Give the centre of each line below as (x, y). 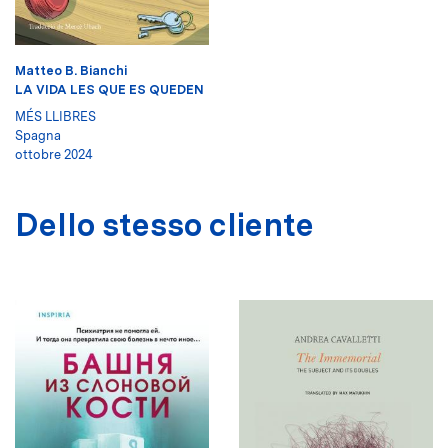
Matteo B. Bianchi (71, 71)
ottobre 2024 (54, 155)
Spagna (38, 136)
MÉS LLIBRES (55, 117)
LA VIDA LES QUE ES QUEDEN (109, 90)
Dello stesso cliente (164, 225)
